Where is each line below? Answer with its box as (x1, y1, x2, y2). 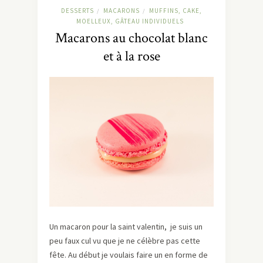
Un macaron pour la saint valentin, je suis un (49, 221, 203, 232)
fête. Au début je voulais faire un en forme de (49, 249, 208, 260)
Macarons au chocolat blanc (55, 29, 208, 48)
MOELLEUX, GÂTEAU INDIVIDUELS (76, 17, 184, 26)
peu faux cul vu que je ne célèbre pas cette (49, 235, 200, 246)
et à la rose (103, 47, 160, 66)
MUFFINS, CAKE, (149, 6, 202, 15)
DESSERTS (61, 6, 94, 15)
